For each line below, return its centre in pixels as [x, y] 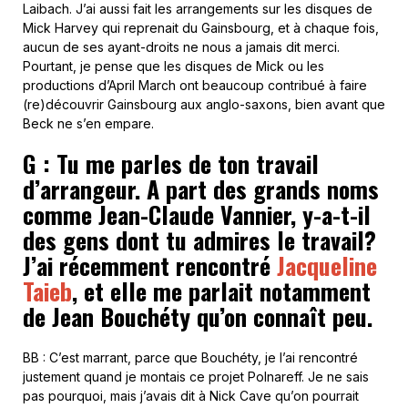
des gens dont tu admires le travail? [199, 240]
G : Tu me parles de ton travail [171, 164]
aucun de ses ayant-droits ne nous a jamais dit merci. [181, 47]
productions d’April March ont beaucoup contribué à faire [195, 86]
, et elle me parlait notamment [221, 291]
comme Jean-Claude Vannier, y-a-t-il [197, 215]
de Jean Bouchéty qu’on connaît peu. [198, 317]
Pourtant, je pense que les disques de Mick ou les [173, 66]
